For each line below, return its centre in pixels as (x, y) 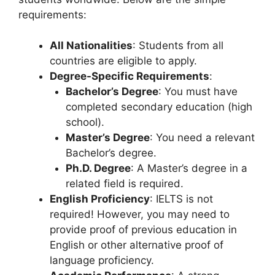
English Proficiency (100, 199)
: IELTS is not (181, 199)
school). (85, 122)
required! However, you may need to (140, 215)
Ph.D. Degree (98, 168)
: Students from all (178, 46)
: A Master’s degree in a (189, 168)
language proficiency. (102, 261)
